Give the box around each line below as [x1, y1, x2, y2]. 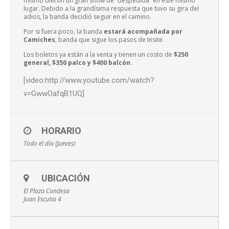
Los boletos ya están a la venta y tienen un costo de [24, 50, 174, 59]
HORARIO [41, 125, 81, 136]
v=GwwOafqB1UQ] [24, 89, 84, 99]
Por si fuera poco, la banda [24, 27, 104, 36]
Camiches [24, 35, 55, 44]
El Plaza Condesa [24, 187, 70, 196]
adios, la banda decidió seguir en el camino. [24, 12, 151, 21]
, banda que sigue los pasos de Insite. [55, 35, 164, 44]
